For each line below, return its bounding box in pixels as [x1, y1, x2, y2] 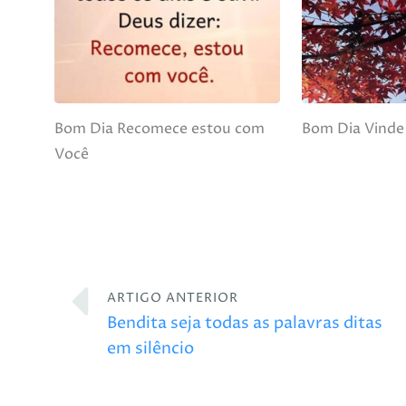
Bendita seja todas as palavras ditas [106, 311, 382, 334]
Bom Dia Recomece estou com [54, 119, 265, 140]
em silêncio [106, 336, 194, 360]
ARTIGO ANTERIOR [106, 288, 238, 307]
